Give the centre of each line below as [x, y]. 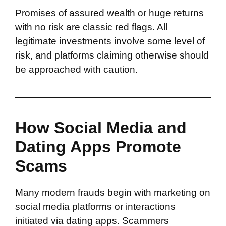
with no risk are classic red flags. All [91, 27]
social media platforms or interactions [95, 207]
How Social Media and [101, 128]
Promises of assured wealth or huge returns [109, 13]
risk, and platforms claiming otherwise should [112, 55]
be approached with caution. [76, 69]
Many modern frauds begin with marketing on [113, 192]
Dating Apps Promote [98, 147]
